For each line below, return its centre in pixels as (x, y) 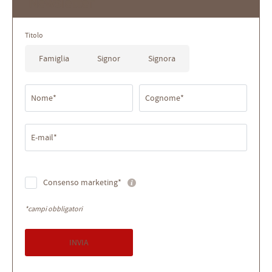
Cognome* (165, 98)
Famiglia (54, 59)
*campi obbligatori (54, 209)
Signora (162, 59)
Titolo (34, 36)
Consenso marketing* (82, 183)
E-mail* (44, 138)
